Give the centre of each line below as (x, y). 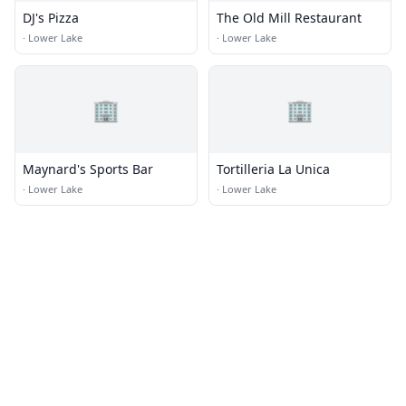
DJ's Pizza (51, 18)
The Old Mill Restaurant (289, 18)
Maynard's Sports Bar (88, 169)
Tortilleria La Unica (273, 169)
